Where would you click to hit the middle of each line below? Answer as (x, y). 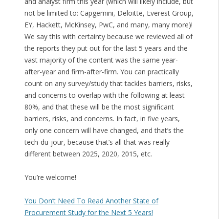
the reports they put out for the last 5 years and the (106, 48)
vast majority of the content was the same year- (101, 60)
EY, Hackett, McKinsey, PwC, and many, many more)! (108, 25)
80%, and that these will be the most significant (99, 107)
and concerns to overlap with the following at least (104, 95)
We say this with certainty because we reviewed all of (108, 37)
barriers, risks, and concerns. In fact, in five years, (102, 119)
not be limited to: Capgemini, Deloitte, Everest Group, (109, 13)
